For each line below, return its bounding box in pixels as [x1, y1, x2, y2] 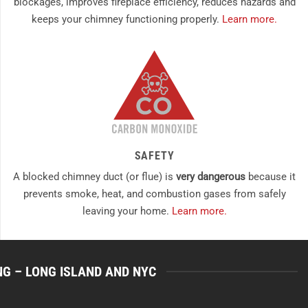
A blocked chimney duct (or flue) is [13, 170, 176, 184]
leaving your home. [82, 205, 172, 218]
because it [245, 170, 296, 184]
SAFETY [134, 149, 175, 163]
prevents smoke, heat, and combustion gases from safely [23, 188, 286, 201]
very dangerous [176, 170, 245, 184]
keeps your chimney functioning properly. [32, 13, 222, 26]
